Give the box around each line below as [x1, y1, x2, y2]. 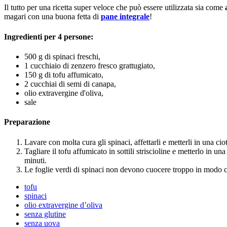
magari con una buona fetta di [4, 12, 101, 21]
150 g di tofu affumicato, [24, 70, 103, 79]
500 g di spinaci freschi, [24, 52, 100, 61]
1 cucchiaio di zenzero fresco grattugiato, [24, 61, 155, 70]
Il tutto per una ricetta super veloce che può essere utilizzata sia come [4, 3, 225, 12]
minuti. [24, 156, 47, 165]
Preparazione [4, 118, 50, 127]
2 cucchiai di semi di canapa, [24, 79, 116, 88]
